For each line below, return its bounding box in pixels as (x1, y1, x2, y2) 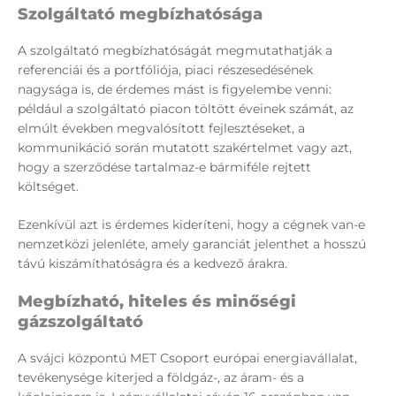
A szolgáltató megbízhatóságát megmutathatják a (18, 42, 332, 59)
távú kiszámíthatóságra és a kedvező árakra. (18, 255, 287, 272)
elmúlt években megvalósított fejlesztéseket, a (18, 120, 305, 137)
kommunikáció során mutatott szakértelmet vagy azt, (18, 140, 352, 156)
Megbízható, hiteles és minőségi (18, 292, 296, 312)
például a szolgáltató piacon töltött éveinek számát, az (18, 101, 354, 118)
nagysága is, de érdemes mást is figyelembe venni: (18, 81, 331, 98)
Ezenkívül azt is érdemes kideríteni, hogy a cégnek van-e (18, 217, 365, 233)
